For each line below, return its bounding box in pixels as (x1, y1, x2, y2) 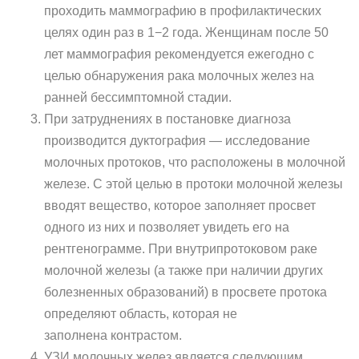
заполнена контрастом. (44, 329, 182, 342)
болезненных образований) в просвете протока (44, 285, 327, 299)
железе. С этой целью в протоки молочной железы (44, 177, 343, 191)
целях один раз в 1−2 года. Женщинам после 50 (44, 26, 329, 39)
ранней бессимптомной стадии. (44, 91, 232, 104)
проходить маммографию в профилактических (44, 4, 321, 18)
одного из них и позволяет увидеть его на (44, 220, 289, 234)
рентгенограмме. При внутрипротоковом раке (44, 242, 317, 256)
